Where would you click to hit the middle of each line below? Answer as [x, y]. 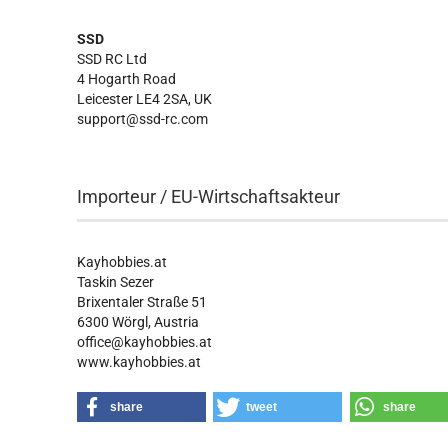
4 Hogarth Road [128, 79]
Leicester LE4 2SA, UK [146, 99]
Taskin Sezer [116, 282]
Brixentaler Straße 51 [142, 302]
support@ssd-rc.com [143, 119]
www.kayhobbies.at [139, 362]
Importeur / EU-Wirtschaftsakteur [209, 196]
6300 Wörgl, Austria [138, 322]
